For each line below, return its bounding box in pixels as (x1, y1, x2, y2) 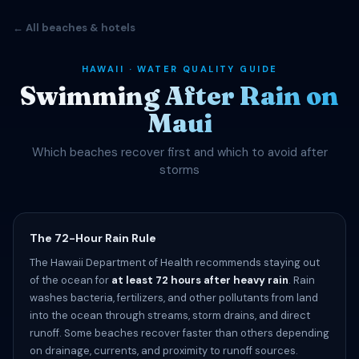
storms (159, 162, 200, 178)
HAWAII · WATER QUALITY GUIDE (81, 63, 278, 75)
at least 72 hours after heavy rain (111, 273, 288, 287)
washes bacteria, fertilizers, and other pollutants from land (30, 291, 318, 305)
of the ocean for (30, 273, 111, 287)
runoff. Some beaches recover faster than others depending (30, 326, 329, 340)
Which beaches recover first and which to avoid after (31, 144, 328, 160)
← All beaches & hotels (13, 21, 135, 34)
